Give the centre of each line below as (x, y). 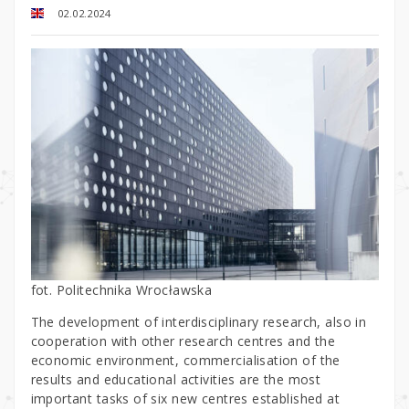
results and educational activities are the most (176, 379)
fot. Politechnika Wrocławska (121, 289)
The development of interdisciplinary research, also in (199, 321)
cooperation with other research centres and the (183, 341)
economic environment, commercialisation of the (185, 360)
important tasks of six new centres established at (185, 398)
